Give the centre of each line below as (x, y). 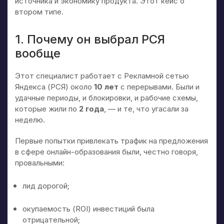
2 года (90, 108)
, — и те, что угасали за (146, 108)
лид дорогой (45, 185)
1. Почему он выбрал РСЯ (90, 39)
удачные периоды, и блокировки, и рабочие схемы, (106, 97)
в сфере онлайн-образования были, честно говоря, (106, 151)
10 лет (106, 86)
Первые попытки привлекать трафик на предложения (111, 140)
